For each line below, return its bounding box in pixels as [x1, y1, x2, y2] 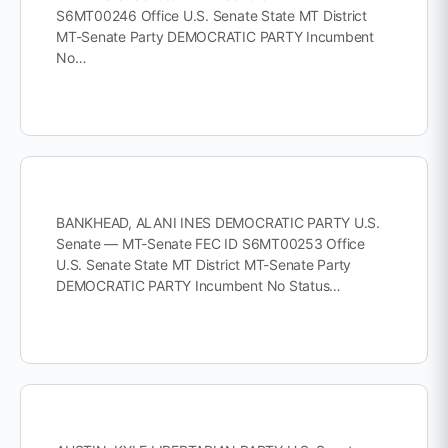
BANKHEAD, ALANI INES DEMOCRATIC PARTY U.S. [56, 214, 380, 231]
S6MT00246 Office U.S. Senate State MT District [56, 7, 367, 24]
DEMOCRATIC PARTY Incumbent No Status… [56, 277, 342, 294]
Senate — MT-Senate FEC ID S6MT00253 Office [56, 235, 365, 252]
